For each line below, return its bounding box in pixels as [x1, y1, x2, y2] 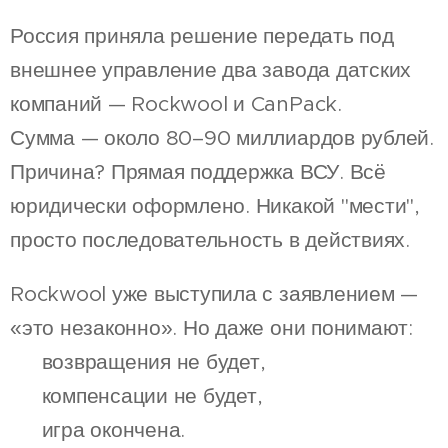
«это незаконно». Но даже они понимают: [10, 314, 413, 341]
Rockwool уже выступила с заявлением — [10, 280, 419, 307]
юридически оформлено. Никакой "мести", [10, 192, 420, 219]
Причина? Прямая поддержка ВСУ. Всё [10, 158, 386, 185]
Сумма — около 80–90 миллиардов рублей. [10, 124, 434, 151]
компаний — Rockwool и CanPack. [10, 90, 342, 117]
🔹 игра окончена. [10, 416, 186, 443]
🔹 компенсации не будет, [10, 382, 263, 409]
